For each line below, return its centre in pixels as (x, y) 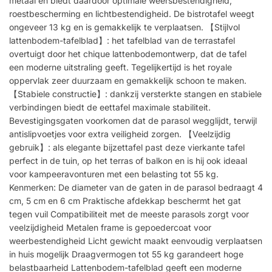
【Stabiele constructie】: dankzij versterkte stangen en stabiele (135, 93)
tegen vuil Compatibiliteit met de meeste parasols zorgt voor (129, 214)
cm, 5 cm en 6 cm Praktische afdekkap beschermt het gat (125, 200)
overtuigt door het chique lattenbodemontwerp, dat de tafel (128, 53)
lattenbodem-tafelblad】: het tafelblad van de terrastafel (122, 40)
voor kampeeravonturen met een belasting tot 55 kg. (114, 174)
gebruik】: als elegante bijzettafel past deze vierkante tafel (127, 147)
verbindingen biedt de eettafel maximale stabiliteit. (110, 107)
